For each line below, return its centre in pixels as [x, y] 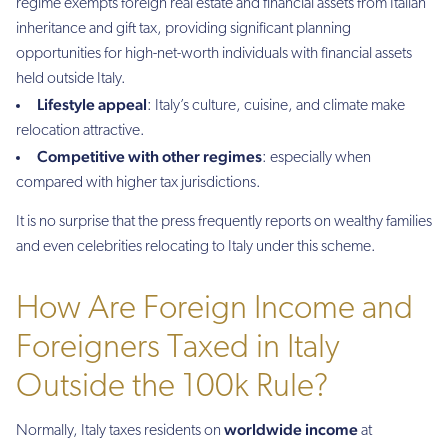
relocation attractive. [80, 130]
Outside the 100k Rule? [172, 387]
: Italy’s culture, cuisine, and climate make [276, 105]
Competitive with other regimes [149, 156]
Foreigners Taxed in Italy [177, 348]
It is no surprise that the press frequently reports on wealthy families [224, 221]
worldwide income [291, 429]
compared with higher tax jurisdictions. [138, 182]
